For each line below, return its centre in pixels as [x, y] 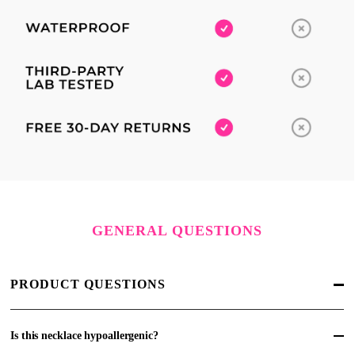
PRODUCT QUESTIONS [88, 284]
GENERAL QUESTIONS [177, 230]
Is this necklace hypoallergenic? [84, 336]
